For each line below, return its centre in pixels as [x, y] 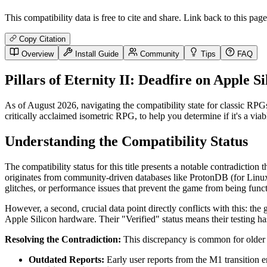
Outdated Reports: [66, 259]
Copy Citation [41, 39]
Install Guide [96, 54]
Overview [36, 54]
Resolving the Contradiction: [63, 239]
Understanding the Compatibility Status [126, 141]
